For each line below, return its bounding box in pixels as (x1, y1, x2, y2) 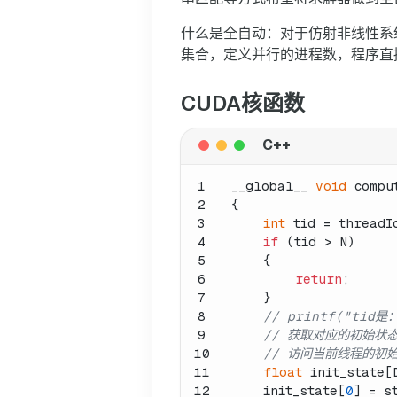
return (295, 271, 342, 286)
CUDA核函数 (181, 90, 305, 115)
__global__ (231, 178, 315, 193)
